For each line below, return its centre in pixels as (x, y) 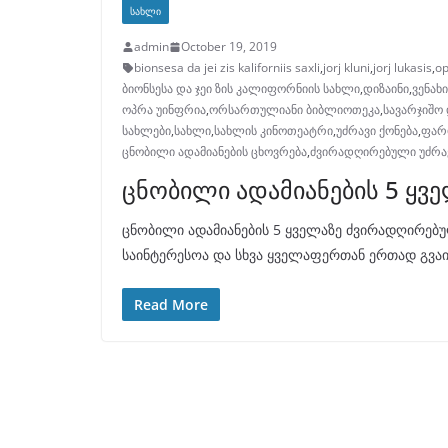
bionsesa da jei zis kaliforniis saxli (227, 68)
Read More (171, 305)
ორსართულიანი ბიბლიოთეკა (294, 110)
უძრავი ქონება (377, 131)
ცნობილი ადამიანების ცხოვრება (214, 152)
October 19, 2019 (229, 47)
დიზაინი (386, 89)
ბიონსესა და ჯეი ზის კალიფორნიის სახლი (241, 89)
